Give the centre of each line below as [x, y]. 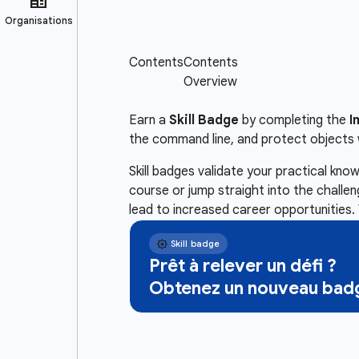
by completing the [294, 120]
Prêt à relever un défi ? [242, 266]
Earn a [149, 120]
